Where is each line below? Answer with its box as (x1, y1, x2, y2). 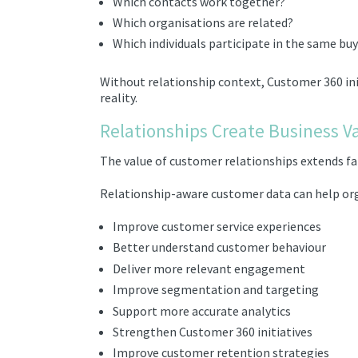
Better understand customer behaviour (113, 239, 326, 256)
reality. (100, 89, 137, 105)
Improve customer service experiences (113, 218, 321, 235)
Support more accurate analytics (113, 302, 291, 319)
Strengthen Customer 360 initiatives (113, 324, 312, 340)
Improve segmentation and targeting (113, 281, 319, 298)
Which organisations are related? (113, 14, 293, 30)
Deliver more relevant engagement (113, 260, 305, 276)
